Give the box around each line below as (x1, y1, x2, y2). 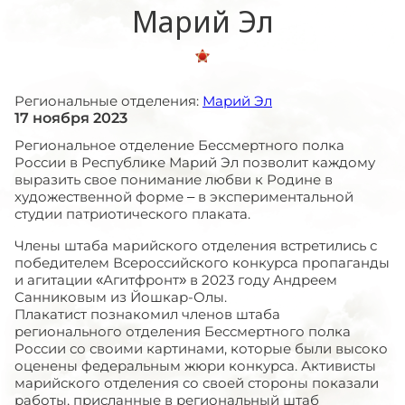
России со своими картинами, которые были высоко (14, 340, 388, 357)
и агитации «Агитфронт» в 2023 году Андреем (14, 271, 337, 288)
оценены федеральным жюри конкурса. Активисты (14, 357, 376, 374)
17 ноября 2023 (14, 109, 127, 127)
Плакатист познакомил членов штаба (14, 306, 280, 323)
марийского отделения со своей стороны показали (14, 374, 379, 391)
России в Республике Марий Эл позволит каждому (14, 154, 375, 171)
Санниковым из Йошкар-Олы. (14, 288, 227, 306)
